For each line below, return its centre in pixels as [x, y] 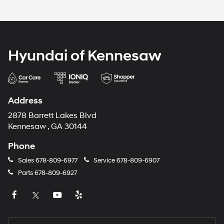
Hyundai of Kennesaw [85, 56]
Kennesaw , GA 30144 [47, 127]
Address [25, 101]
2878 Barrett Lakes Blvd [52, 116]
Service [104, 160]
